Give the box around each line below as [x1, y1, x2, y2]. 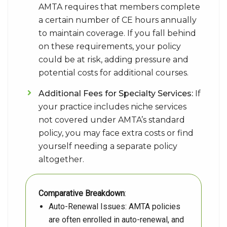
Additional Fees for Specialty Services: [39, 89, 193, 98]
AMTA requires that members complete [39, 2, 200, 12]
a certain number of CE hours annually [39, 15, 197, 25]
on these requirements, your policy [39, 42, 181, 51]
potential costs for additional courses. [39, 68, 188, 78]
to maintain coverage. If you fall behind [39, 28, 196, 38]
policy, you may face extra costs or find [39, 128, 194, 138]
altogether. [39, 155, 84, 164]
